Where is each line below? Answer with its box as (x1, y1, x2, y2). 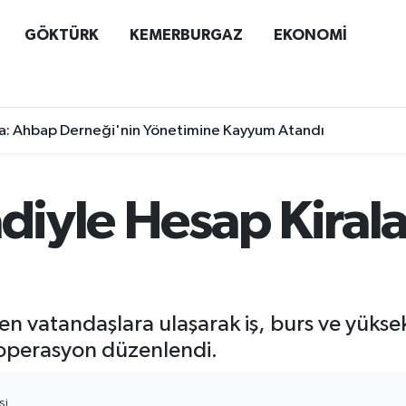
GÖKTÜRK (24, 26, 99, 43)
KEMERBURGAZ (129, 26, 243, 43)
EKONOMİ (273, 26, 347, 43)
